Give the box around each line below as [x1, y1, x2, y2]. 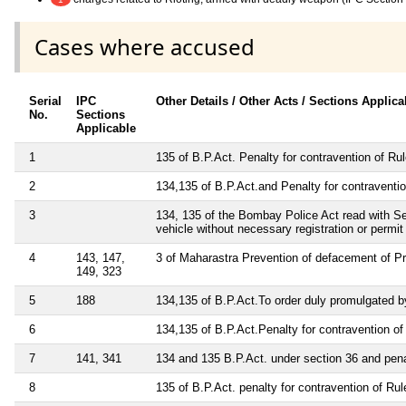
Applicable [76, 121, 136, 136]
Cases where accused [34, 32, 255, 63]
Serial [29, 94, 62, 109]
